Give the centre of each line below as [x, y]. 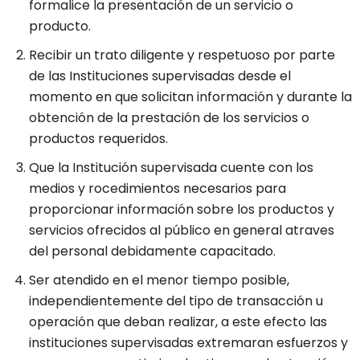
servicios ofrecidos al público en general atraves [182, 231]
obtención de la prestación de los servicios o [169, 118]
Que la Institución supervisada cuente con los [171, 168]
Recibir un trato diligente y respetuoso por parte [182, 55]
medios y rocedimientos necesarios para [157, 189]
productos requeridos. [98, 139]
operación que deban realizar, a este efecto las [178, 322]
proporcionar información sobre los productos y [182, 210]
